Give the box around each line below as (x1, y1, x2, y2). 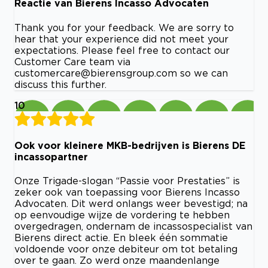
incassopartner (14, 151, 88, 162)
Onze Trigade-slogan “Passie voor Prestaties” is (14, 175, 240, 187)
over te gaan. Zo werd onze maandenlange (14, 255, 220, 266)
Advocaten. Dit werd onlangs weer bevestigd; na (14, 198, 248, 209)
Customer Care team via (14, 56, 130, 67)
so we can (177, 67, 228, 78)
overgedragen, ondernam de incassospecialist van (14, 221, 252, 232)
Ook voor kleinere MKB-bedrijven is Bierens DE (14, 139, 245, 151)
